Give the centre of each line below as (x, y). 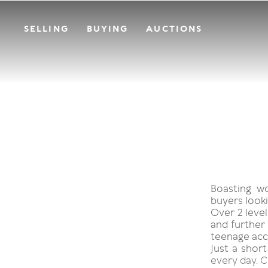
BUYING (107, 29)
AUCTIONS (174, 29)
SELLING (46, 29)
